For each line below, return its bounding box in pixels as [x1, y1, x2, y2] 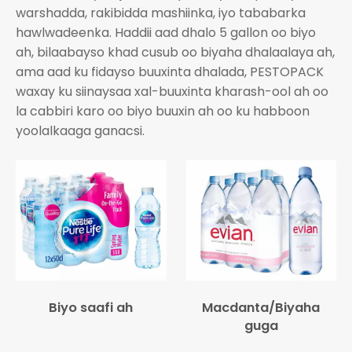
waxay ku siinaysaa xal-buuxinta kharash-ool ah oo [16, 82, 328, 101]
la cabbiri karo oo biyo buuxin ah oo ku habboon [16, 102, 310, 120]
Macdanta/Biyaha [202, 299, 321, 317]
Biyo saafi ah [49, 299, 134, 317]
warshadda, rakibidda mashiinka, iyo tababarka [16, 4, 306, 22]
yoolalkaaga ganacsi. [16, 122, 145, 140]
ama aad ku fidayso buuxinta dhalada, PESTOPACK [16, 63, 324, 81]
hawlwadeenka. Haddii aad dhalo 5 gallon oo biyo [16, 24, 316, 42]
